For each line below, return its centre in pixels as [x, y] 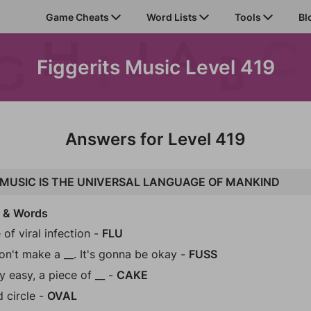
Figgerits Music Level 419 [155, 67]
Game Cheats [78, 17]
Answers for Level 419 [155, 139]
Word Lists [173, 17]
